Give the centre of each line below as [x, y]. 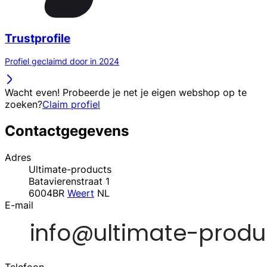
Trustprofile [38, 38]
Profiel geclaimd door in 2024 [62, 61]
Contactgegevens [67, 131]
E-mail [19, 205]
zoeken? [24, 105]
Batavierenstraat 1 [69, 181]
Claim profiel [71, 105]
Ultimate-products [70, 170]
